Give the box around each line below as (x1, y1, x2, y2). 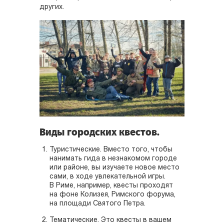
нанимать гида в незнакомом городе (49, 154, 177, 162)
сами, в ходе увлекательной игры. (49, 172, 165, 180)
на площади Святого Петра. (49, 199, 145, 207)
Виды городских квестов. (39, 125, 159, 138)
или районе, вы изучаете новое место (49, 163, 179, 171)
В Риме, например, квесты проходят (49, 181, 173, 189)
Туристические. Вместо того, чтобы (49, 145, 172, 153)
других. (39, 3, 64, 11)
